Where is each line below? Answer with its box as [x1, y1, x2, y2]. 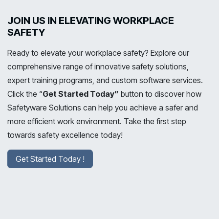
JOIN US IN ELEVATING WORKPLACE [7, 15, 174, 26]
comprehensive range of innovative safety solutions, [7, 62, 189, 71]
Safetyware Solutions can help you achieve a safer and [7, 103, 198, 112]
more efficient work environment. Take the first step [7, 116, 186, 126]
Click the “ [7, 89, 43, 99]
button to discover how [119, 89, 201, 99]
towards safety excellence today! [7, 130, 123, 140]
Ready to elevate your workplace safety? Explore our [7, 48, 189, 58]
